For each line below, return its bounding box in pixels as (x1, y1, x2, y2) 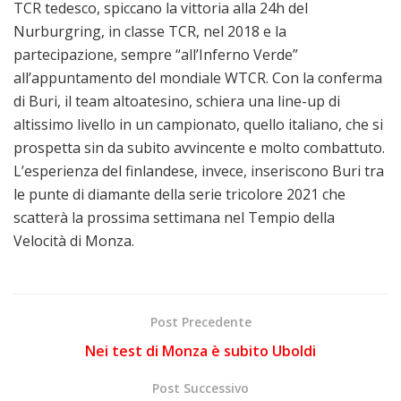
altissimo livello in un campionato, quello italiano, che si (13, 114, 383, 134)
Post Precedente (149, 312, 252, 330)
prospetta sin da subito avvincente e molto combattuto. (13, 137, 385, 158)
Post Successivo (152, 379, 249, 397)
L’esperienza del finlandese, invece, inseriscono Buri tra (13, 160, 384, 181)
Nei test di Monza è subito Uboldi (85, 340, 316, 361)
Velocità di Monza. (13, 230, 134, 251)
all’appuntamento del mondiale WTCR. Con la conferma (13, 67, 382, 88)
